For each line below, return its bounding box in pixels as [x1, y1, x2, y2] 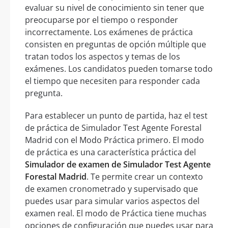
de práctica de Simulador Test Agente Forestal [25, 122, 202, 133]
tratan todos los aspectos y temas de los [25, 50, 180, 62]
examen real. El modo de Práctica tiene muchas [25, 207, 207, 219]
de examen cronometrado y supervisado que [25, 183, 198, 194]
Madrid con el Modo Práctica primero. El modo [25, 134, 204, 146]
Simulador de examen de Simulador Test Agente [25, 158, 211, 170]
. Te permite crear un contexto [87, 170, 203, 182]
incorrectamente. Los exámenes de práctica [25, 26, 193, 38]
